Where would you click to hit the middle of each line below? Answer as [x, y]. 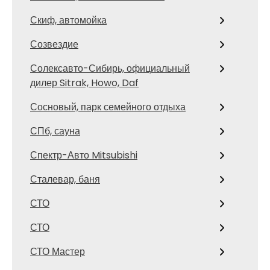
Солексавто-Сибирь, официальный [110, 68]
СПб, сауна [55, 131]
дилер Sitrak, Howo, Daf [84, 83]
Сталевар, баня [65, 179]
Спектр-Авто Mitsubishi [84, 155]
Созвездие [54, 44]
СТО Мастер [58, 252]
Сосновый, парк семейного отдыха [108, 107]
